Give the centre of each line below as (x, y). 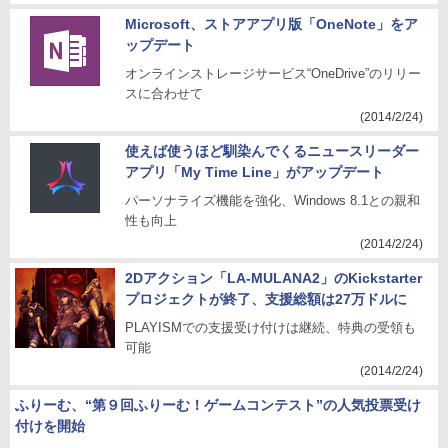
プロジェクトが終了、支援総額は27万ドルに (266, 299)
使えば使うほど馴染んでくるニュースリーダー (272, 151)
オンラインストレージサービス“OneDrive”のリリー (273, 73)
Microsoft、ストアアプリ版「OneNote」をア (271, 24)
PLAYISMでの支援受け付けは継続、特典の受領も (270, 327)
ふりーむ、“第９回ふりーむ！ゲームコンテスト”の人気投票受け (218, 405)
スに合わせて (164, 93)
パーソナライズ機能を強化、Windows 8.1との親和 (272, 200)
